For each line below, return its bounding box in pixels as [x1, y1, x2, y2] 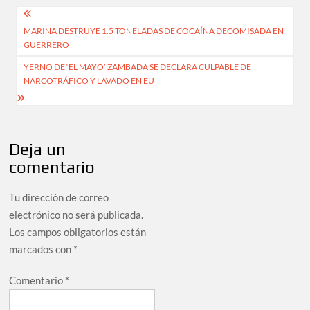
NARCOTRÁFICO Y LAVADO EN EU [24, 75, 155, 86]
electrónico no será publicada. [9, 208, 144, 221]
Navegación [8, 5, 117, 30]
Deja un [9, 140, 66, 159]
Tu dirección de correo [9, 191, 109, 204]
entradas [8, 51, 91, 75]
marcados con [9, 243, 74, 256]
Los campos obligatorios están [9, 226, 147, 239]
